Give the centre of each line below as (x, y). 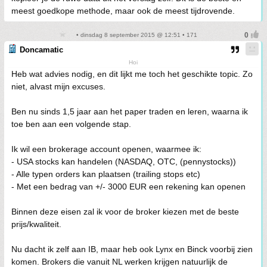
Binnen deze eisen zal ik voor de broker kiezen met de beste (125, 212)
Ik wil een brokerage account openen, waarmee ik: (106, 149)
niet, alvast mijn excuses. (58, 86)
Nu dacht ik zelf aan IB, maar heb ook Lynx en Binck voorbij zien (132, 249)
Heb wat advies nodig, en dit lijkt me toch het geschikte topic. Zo (132, 74)
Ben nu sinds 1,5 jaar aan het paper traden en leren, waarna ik (130, 111)
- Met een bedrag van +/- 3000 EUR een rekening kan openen (128, 187)
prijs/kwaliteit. (36, 224)
